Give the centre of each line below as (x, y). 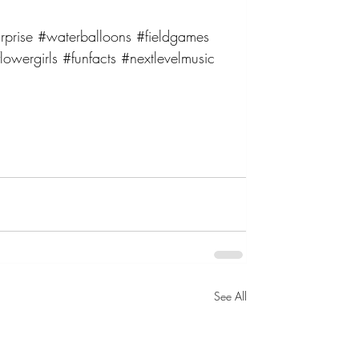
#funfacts (90, 58)
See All (231, 296)
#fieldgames (173, 36)
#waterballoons (85, 36)
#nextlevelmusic (168, 58)
